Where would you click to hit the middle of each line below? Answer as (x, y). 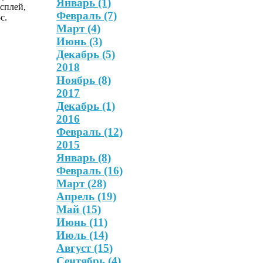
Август (75, 248)
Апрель (77, 196)
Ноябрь (77, 80)
